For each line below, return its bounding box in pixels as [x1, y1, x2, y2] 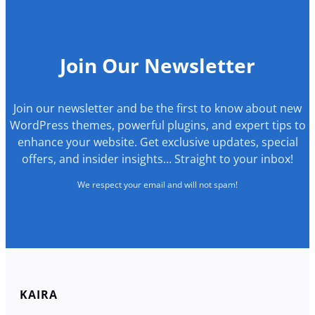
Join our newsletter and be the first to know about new [13, 100, 302, 116]
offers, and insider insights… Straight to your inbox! [22, 150, 293, 167]
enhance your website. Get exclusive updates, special [17, 134, 298, 150]
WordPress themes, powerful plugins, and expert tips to [9, 117, 306, 133]
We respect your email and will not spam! [77, 178, 238, 191]
